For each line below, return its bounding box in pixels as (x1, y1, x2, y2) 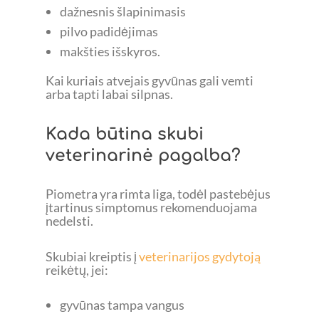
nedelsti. (46, 213, 93, 229)
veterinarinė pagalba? (46, 145, 241, 164)
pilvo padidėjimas (59, 23, 158, 40)
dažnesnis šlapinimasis (59, 4, 186, 20)
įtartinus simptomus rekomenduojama (46, 199, 257, 216)
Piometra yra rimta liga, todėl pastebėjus (46, 186, 271, 202)
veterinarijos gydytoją (139, 248, 261, 264)
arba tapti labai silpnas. (46, 86, 173, 103)
